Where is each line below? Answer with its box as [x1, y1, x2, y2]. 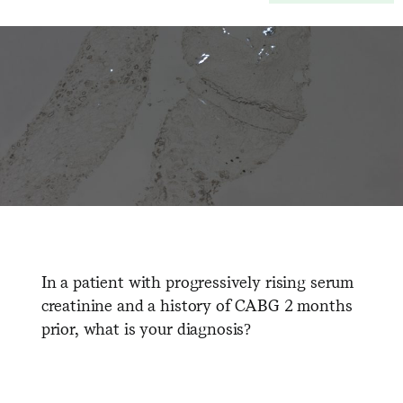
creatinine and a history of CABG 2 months [40, 296, 353, 315]
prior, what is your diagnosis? [40, 319, 252, 338]
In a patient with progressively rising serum [40, 273, 354, 291]
